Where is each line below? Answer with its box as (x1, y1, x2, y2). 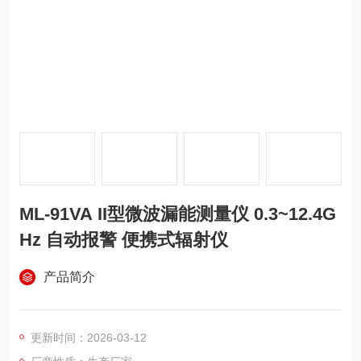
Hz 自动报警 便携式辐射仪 (19, 230, 228, 250)
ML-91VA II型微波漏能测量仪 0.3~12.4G (19, 204, 336, 224)
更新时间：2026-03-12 (31, 331, 147, 344)
